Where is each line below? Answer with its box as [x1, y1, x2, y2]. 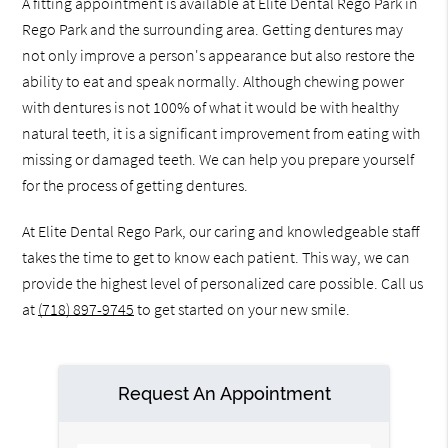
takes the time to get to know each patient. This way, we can [22, 247, 411, 268]
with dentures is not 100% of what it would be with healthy [22, 97, 400, 118]
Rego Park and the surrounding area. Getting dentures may [22, 19, 404, 40]
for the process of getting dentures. [22, 175, 249, 196]
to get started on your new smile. [134, 299, 351, 320]
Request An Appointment [117, 382, 331, 404]
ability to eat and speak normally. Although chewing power [22, 71, 405, 92]
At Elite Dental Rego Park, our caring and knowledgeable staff [22, 221, 420, 242]
